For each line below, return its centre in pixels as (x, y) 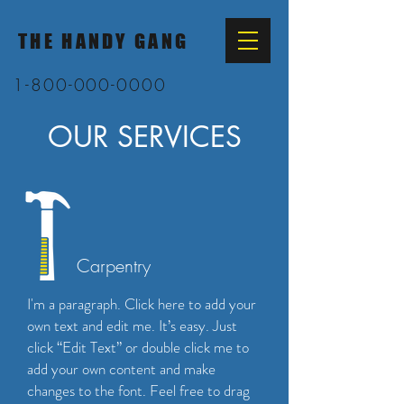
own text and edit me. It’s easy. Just (132, 326)
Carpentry (114, 266)
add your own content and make (121, 369)
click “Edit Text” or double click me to (138, 347)
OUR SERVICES (144, 137)
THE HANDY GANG (104, 41)
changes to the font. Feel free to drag (138, 390)
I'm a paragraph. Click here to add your (142, 304)
